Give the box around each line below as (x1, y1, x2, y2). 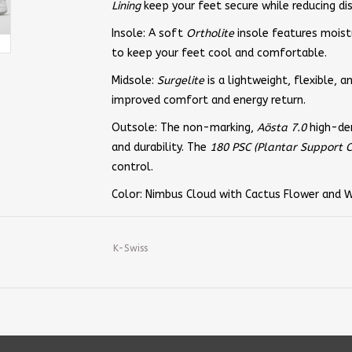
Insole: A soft (111, 27, 186, 40)
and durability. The (111, 141, 210, 154)
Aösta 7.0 (256, 121, 310, 134)
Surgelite (156, 74, 204, 87)
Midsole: (111, 74, 157, 87)
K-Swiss (113, 243, 148, 254)
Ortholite (185, 27, 234, 40)
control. (111, 160, 153, 174)
